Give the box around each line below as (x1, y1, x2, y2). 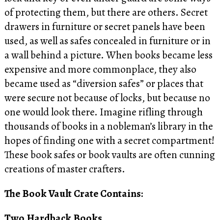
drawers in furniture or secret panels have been (4, 19, 205, 33)
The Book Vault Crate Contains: (4, 186, 143, 201)
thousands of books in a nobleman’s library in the (4, 118, 213, 133)
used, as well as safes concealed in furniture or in (4, 33, 211, 48)
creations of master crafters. (4, 161, 125, 176)
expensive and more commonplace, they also (4, 61, 196, 76)
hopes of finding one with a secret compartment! (4, 133, 215, 147)
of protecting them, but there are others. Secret (4, 4, 208, 19)
